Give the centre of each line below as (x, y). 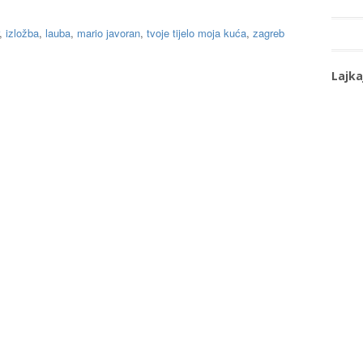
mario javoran (109, 32)
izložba (22, 32)
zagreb (269, 32)
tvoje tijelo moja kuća (196, 32)
